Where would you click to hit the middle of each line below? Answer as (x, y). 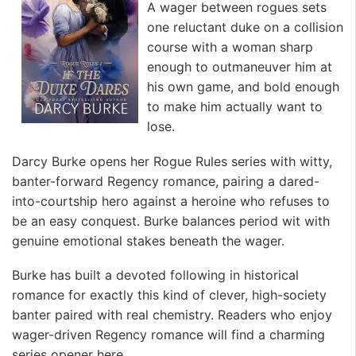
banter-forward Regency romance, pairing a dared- (166, 181)
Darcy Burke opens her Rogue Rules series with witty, (172, 161)
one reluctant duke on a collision (245, 27)
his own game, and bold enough (243, 87)
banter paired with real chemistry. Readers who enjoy (172, 315)
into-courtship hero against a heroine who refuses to (171, 201)
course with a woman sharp (230, 47)
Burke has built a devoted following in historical (155, 275)
